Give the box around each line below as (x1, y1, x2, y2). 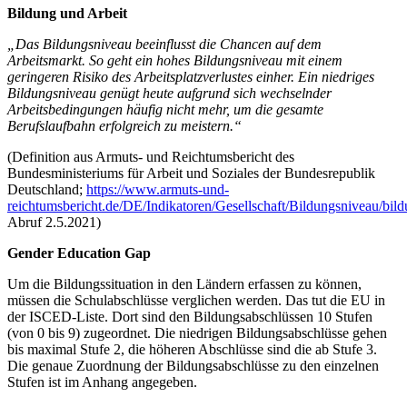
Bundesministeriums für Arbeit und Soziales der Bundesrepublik (7, 164, 375, 181)
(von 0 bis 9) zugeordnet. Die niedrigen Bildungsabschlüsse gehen (7, 324, 387, 341)
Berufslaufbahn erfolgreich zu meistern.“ (7, 117, 242, 134)
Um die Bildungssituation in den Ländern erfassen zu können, (7, 275, 362, 292)
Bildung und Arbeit (7, 5, 127, 21)
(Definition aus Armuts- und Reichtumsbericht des (7, 148, 294, 164)
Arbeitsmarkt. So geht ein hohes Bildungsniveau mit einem (7, 52, 342, 68)
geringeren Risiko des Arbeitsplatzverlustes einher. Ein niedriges (7, 68, 374, 84)
